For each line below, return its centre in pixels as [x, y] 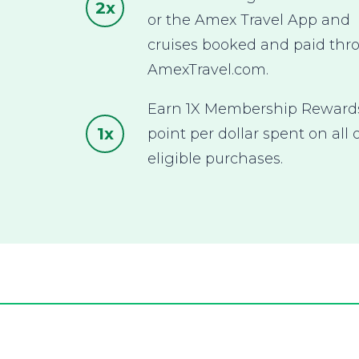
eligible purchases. [215, 158]
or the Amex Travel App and [248, 20]
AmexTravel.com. [208, 69]
